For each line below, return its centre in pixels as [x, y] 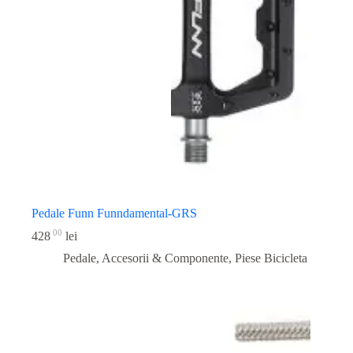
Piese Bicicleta [271, 258]
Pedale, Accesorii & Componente [146, 258]
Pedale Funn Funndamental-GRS [114, 213]
